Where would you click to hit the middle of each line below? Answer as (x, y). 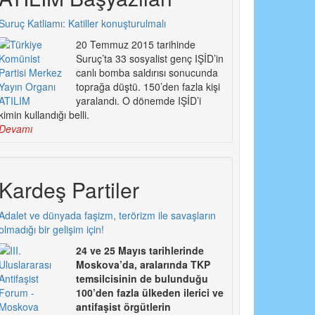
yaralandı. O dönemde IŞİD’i (138, 101)
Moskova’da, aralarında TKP (143, 265)
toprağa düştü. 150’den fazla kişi (148, 87)
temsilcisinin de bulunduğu (142, 279)
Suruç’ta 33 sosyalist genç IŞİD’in (149, 59)
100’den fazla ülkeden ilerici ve (149, 293)
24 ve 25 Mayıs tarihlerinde (140, 251)
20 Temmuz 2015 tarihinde (135, 45)
